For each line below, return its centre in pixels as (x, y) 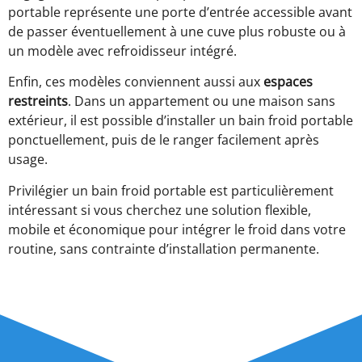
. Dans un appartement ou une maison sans (202, 101)
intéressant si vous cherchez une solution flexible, (160, 210)
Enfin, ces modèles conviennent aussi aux (136, 82)
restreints (38, 101)
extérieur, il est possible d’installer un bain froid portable (181, 121)
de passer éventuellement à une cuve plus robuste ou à (177, 32)
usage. (28, 160)
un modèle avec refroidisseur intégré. (122, 51)
